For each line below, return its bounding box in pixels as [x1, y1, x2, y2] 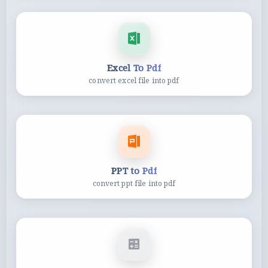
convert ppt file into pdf [92, 178, 176, 188]
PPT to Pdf [111, 164, 157, 176]
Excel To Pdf [107, 61, 161, 74]
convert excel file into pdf [89, 75, 179, 86]
